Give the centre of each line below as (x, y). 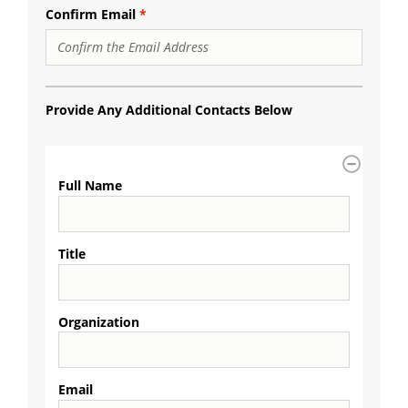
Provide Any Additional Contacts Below (169, 109)
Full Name (90, 185)
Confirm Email (91, 14)
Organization (99, 321)
